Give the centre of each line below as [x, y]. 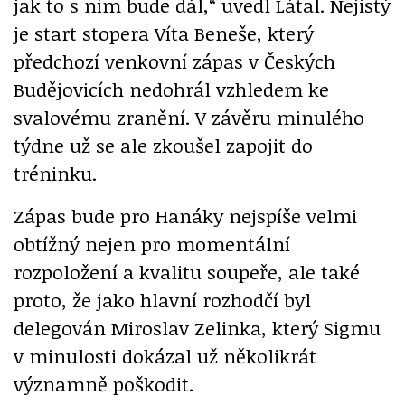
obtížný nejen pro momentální [152, 244]
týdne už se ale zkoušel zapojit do [163, 146]
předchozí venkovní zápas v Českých [174, 61]
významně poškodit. [104, 384]
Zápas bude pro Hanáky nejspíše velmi [185, 216]
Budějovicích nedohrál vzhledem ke [171, 89]
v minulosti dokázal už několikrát [165, 356]
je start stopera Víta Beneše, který [164, 33]
